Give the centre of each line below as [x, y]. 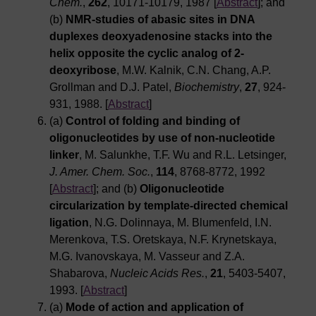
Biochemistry [207, 87]
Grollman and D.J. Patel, [112, 87]
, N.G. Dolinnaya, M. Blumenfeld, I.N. [180, 223]
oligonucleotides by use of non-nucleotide [162, 138]
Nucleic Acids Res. [157, 274]
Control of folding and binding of [153, 121]
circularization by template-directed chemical [169, 206]
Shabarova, [80, 274]
